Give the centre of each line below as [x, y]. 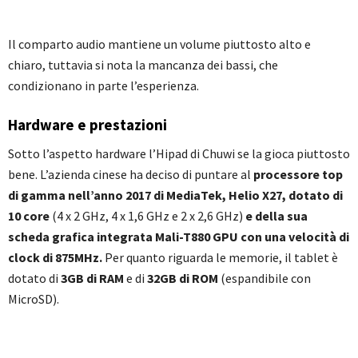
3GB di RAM [91, 278]
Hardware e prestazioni [88, 125]
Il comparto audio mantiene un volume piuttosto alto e [159, 44]
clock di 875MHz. [55, 257]
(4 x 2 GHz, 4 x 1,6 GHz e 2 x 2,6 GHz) [147, 216]
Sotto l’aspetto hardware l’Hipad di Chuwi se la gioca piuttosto [179, 153]
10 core [29, 216]
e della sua [276, 216]
